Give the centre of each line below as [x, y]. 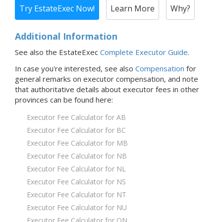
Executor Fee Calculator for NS [76, 181]
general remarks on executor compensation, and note [107, 79]
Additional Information [66, 36]
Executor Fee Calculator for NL [76, 168]
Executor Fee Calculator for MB [77, 143]
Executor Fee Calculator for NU [77, 207]
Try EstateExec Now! [57, 8]
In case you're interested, [60, 68]
